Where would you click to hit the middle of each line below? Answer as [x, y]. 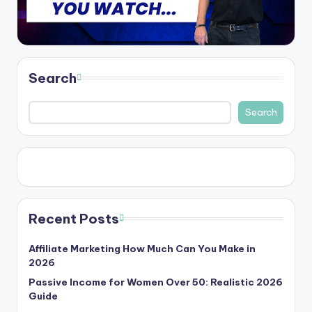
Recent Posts [74, 219]
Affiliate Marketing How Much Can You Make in [142, 249]
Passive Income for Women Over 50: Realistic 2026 [156, 282]
